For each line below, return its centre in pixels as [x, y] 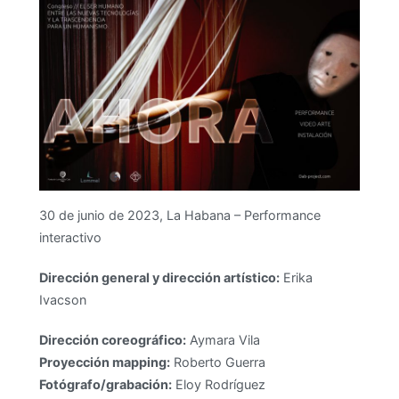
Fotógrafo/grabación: [105, 384]
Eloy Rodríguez [218, 384]
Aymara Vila [223, 339]
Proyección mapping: [104, 362]
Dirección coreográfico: [112, 339]
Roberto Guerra [217, 362]
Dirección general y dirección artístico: [159, 277]
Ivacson [62, 299]
